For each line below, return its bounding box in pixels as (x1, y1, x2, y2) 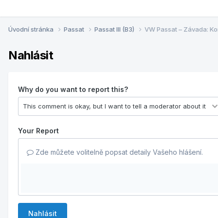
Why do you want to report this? (18, 85, 128, 93)
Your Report (18, 126, 59, 135)
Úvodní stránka (8, 25, 55, 33)
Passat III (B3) (94, 25, 136, 33)
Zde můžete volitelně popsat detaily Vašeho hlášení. (34, 147, 203, 156)
